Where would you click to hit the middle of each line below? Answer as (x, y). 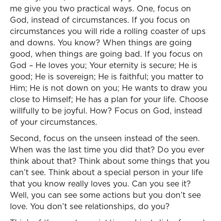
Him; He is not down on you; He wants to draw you (109, 88)
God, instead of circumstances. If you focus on (100, 20)
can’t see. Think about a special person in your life (106, 172)
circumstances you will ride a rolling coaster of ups (108, 31)
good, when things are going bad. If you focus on (106, 54)
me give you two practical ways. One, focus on (100, 8)
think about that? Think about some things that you (110, 161)
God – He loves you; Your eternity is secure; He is (104, 65)
